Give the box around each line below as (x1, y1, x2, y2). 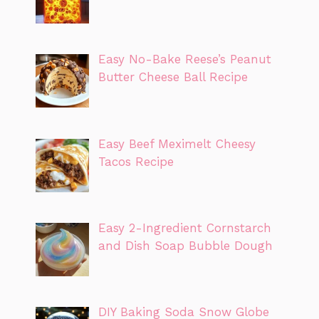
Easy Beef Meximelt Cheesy (98, 136, 256, 151)
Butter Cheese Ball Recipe (98, 70, 248, 85)
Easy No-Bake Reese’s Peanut (98, 52, 271, 67)
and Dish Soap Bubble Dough (98, 238, 273, 253)
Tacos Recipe (98, 154, 174, 169)
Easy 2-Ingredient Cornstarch (98, 220, 271, 235)
